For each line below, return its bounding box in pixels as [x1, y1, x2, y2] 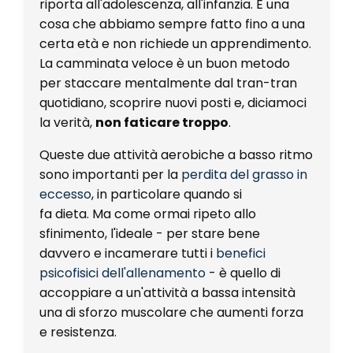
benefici [216, 243, 266, 262]
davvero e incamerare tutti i [39, 243, 213, 262]
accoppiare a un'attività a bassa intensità [39, 283, 295, 302]
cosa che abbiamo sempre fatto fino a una [39, 14, 305, 33]
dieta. [55, 204, 89, 223]
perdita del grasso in [181, 165, 307, 184]
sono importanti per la [39, 165, 178, 184]
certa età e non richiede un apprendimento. [39, 34, 311, 53]
